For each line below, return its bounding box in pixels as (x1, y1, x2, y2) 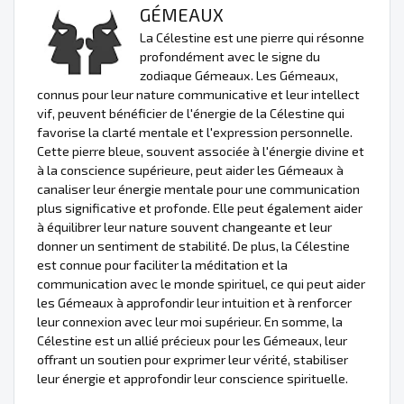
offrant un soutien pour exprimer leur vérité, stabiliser (37, 351, 348, 367)
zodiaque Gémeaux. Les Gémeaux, (140, 67, 338, 83)
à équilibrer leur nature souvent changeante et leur (37, 218, 332, 234)
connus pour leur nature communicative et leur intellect (37, 86, 360, 102)
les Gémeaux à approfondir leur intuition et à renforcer (37, 294, 352, 310)
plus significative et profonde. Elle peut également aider (37, 199, 363, 216)
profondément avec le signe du (140, 48, 320, 64)
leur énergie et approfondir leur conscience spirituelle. (37, 370, 348, 386)
